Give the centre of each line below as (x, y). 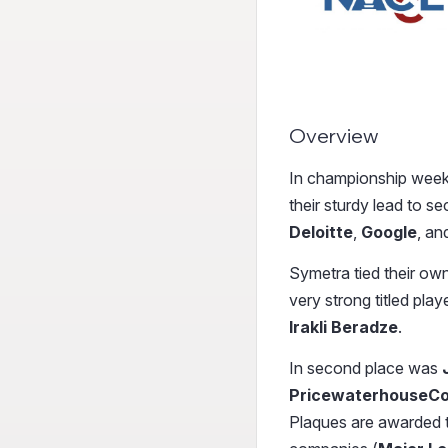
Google (387, 232)
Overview (333, 136)
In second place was (365, 368)
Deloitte (321, 232)
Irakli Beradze (343, 327)
